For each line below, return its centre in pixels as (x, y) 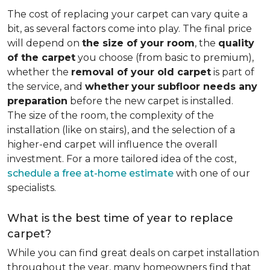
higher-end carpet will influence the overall (112, 144)
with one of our (212, 173)
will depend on (45, 43)
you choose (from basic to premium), (165, 58)
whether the (39, 72)
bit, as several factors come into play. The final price (130, 29)
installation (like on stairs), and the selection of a (121, 130)
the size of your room (138, 43)
